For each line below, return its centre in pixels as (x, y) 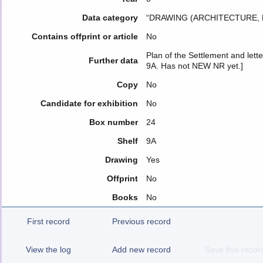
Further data (113, 60)
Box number (113, 122)
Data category (110, 18)
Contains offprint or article (85, 36)
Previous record (141, 221)
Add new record (141, 249)
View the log (48, 249)
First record (48, 221)
